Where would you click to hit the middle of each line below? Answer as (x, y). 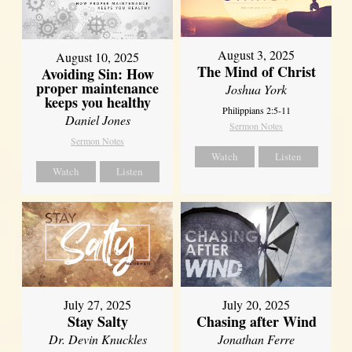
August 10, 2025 (98, 57)
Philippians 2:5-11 (256, 110)
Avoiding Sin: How (97, 74)
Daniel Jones (97, 120)
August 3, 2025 (257, 55)
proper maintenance (98, 88)
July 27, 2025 (98, 305)
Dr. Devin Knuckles (97, 339)
